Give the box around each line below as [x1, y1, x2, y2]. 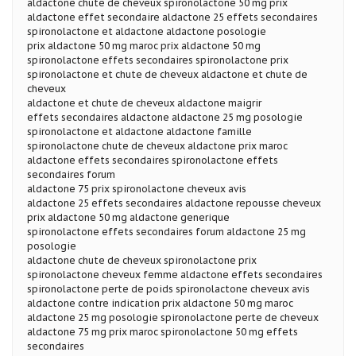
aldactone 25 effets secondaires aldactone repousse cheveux [27, 196, 321, 209]
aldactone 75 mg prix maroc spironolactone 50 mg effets [27, 325, 298, 338]
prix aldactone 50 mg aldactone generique [27, 211, 230, 223]
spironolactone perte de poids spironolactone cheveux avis [27, 282, 310, 295]
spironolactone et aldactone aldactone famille [27, 125, 252, 137]
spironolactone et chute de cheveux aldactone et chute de [27, 68, 308, 80]
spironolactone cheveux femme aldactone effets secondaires [27, 268, 323, 281]
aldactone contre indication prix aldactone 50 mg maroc [27, 296, 293, 309]
